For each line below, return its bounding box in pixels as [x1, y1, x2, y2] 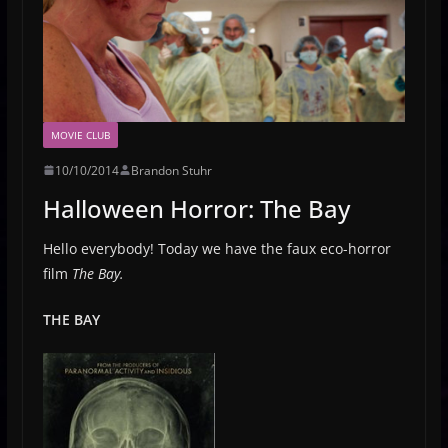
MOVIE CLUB [50, 127, 110, 142]
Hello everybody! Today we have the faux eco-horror [42, 238, 391, 258]
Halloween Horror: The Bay [42, 191, 350, 225]
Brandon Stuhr [130, 161, 212, 179]
